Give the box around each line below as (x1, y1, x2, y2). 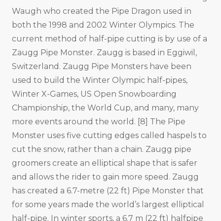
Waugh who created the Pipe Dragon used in (12, 6, 191, 16)
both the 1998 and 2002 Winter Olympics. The (12, 20, 194, 30)
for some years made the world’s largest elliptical (12, 200, 204, 210)
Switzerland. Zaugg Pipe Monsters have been (12, 62, 191, 72)
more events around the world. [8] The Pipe (12, 117, 185, 127)
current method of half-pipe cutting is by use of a (12, 34, 207, 44)
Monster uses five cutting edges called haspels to (12, 131, 207, 141)
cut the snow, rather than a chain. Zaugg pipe (12, 145, 191, 154)
